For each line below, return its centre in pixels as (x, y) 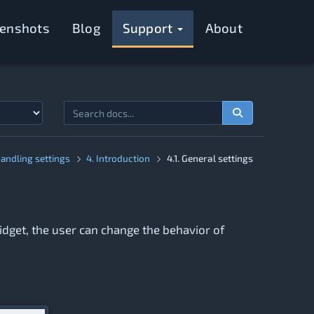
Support (149, 28)
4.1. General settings (210, 158)
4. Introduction (118, 158)
